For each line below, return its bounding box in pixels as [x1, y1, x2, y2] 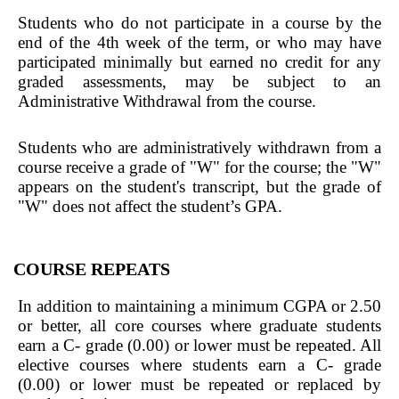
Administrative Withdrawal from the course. [18, 92, 316, 110]
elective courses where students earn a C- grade [18, 355, 381, 374]
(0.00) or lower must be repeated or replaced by [18, 375, 381, 394]
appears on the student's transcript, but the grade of [18, 177, 381, 196]
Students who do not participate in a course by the [18, 13, 381, 32]
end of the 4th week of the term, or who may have [18, 33, 381, 52]
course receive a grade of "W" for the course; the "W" [18, 158, 381, 176]
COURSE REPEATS [13, 259, 170, 279]
